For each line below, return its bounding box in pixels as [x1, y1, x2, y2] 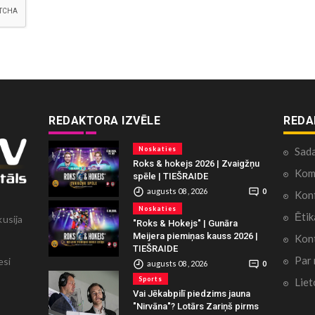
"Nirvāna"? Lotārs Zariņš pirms [133, 300, 259, 311]
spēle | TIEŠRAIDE [133, 170, 208, 181]
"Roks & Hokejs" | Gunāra [133, 217, 238, 229]
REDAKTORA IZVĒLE [49, 113, 160, 127]
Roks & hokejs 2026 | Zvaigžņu [133, 157, 259, 169]
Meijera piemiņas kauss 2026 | [133, 230, 258, 241]
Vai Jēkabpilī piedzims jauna [133, 288, 250, 299]
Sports [139, 274, 162, 283]
